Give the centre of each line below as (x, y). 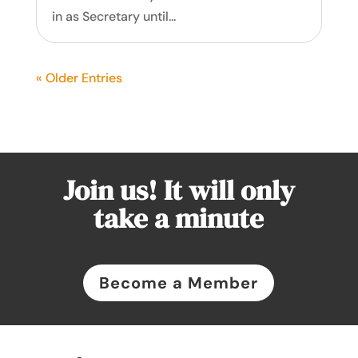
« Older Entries (79, 78)
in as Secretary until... (113, 16)
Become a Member (179, 282)
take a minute (179, 218)
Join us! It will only (179, 190)
